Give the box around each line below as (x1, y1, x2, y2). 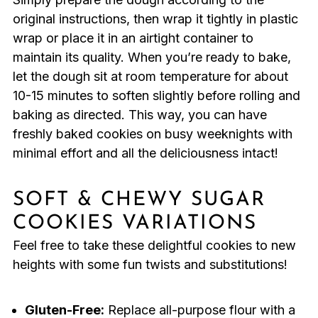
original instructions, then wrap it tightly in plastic (12, 11, 298, 27)
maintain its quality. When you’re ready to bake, (12, 50, 291, 65)
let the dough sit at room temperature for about (12, 69, 288, 84)
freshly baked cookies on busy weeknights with (12, 126, 292, 142)
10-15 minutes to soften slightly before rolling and (12, 88, 300, 104)
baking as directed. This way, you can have (12, 107, 267, 123)
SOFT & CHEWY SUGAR (12, 190, 265, 211)
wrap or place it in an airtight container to (12, 31, 253, 46)
